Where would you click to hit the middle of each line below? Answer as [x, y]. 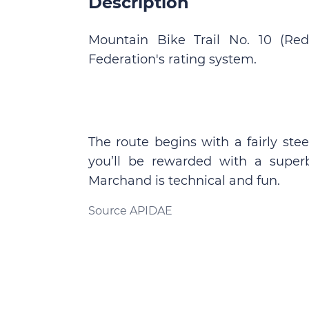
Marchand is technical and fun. [184, 181]
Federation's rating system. [172, 59]
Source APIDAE [130, 211]
